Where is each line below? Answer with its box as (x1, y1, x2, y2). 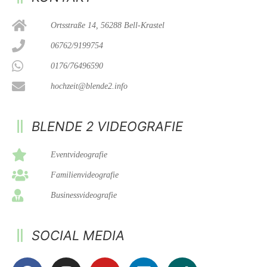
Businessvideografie (50, 191, 117, 200)
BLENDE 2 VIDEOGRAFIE (31, 118, 183, 134)
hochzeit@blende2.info (50, 82, 128, 91)
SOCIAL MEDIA (31, 227, 125, 243)
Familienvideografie (50, 170, 119, 180)
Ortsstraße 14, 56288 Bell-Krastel (50, 21, 164, 30)
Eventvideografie (50, 150, 107, 160)
